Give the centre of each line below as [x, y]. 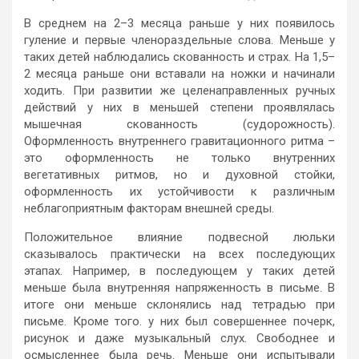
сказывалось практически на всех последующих [179, 254]
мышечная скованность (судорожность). [179, 124]
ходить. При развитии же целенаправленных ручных [179, 90]
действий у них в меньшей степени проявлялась [179, 107]
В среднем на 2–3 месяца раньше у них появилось [179, 23]
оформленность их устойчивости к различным [179, 191]
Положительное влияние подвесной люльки [179, 237]
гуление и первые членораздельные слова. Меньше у [179, 40]
